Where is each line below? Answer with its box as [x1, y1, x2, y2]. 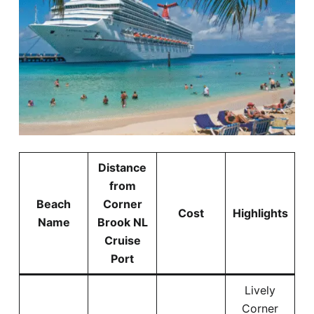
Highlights [232, 205, 288, 220]
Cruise [104, 233, 141, 247]
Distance [98, 160, 146, 175]
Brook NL [97, 214, 148, 229]
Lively [245, 282, 275, 297]
